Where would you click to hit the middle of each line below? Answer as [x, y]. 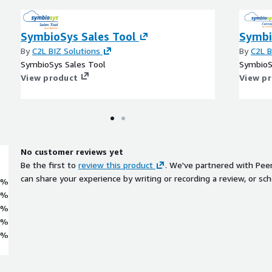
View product [49, 77]
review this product [116, 165]
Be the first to [48, 165]
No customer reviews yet [72, 151]
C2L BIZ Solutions [66, 50]
